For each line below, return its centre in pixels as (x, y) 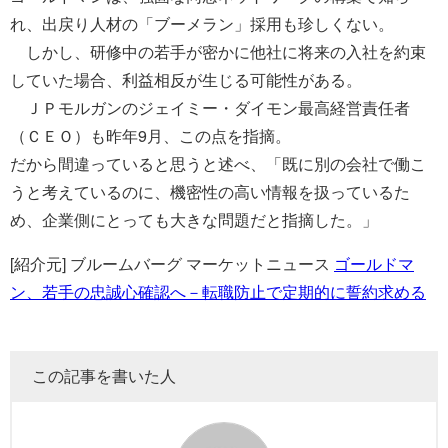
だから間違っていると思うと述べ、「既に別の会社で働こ (218, 164)
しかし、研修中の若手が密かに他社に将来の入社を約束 (218, 52)
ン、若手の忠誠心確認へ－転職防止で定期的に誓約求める (218, 292)
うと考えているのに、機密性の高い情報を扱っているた (210, 192)
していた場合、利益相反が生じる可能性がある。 (186, 80)
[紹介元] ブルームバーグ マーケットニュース (172, 264)
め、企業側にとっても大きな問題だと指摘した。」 (194, 220)
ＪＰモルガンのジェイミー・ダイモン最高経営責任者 (210, 108)
